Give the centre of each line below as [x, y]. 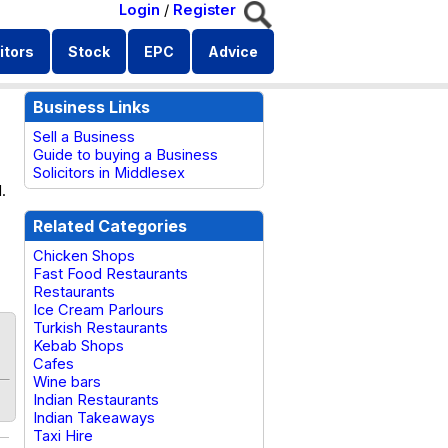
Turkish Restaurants [100, 328]
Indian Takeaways [94, 418]
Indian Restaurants [96, 400]
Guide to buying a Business [125, 155]
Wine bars [67, 382]
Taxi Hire [63, 436]
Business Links [91, 107]
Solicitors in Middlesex [109, 173]
